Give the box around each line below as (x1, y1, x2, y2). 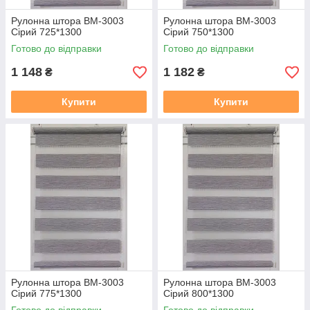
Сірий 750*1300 (163, 26, 234, 37)
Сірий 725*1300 (11, 26, 82, 37)
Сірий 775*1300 (11, 288, 82, 299)
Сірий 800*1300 (163, 288, 234, 299)
